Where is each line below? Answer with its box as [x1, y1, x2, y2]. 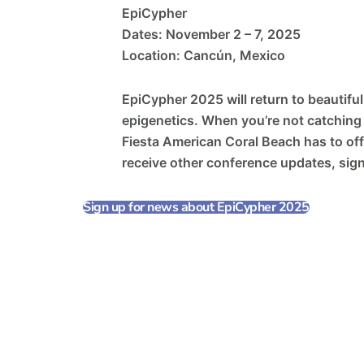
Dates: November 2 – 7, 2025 [122, 26, 301, 43]
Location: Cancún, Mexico [122, 47, 285, 64]
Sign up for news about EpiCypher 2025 [83, 198, 310, 217]
